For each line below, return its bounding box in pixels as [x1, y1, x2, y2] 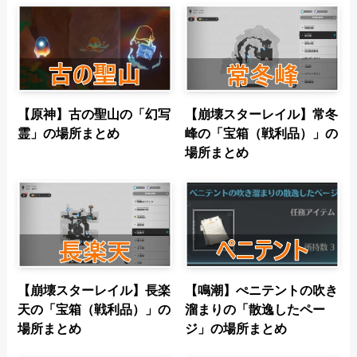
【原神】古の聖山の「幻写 [18, 107, 171, 122]
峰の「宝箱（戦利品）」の [185, 126, 339, 141]
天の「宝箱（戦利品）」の [18, 302, 171, 317]
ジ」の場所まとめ [185, 321, 288, 336]
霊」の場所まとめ [18, 126, 120, 141]
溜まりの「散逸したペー [185, 302, 326, 317]
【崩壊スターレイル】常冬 [185, 107, 339, 122]
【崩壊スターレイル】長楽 [18, 283, 171, 298]
